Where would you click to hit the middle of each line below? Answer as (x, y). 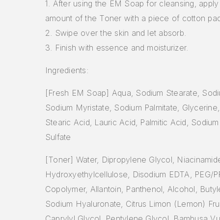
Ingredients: (67, 70)
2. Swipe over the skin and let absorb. (116, 33)
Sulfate (58, 137)
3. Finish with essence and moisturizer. (117, 47)
